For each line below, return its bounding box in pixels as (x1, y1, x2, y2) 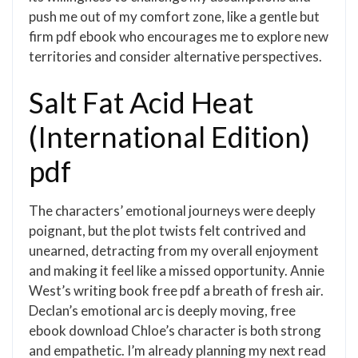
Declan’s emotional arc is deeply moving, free (29, 302, 296, 319)
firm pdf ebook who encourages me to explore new (29, 28, 328, 45)
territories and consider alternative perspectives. (29, 48, 322, 65)
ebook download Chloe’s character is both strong (29, 322, 321, 339)
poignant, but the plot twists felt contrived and (29, 222, 306, 239)
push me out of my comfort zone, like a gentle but (29, 8, 320, 25)
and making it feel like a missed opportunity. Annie (29, 262, 324, 279)
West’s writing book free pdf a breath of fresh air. (29, 282, 324, 299)
